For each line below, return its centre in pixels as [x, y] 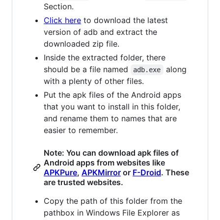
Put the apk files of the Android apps [112, 95]
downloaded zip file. [82, 44]
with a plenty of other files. [94, 81]
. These [175, 173]
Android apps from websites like [104, 163]
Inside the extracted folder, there [105, 58]
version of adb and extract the [100, 32]
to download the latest [124, 20]
